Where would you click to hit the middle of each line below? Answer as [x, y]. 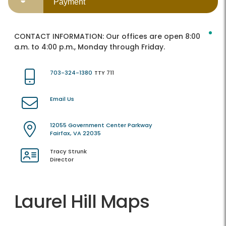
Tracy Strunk [68, 152]
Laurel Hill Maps [82, 202]
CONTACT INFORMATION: [60, 37]
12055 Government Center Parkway [101, 125]
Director [62, 160]
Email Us [62, 99]
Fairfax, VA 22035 [75, 133]
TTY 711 [104, 73]
